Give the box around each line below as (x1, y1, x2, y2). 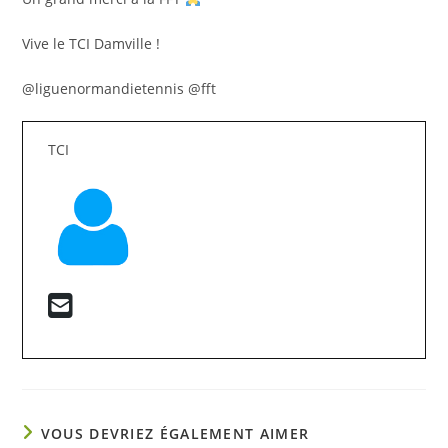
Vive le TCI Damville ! (22, 34, 161, 54)
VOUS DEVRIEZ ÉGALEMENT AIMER (40, 424, 310, 444)
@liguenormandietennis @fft (22, 79, 217, 99)
